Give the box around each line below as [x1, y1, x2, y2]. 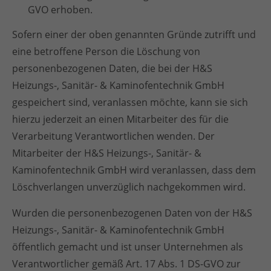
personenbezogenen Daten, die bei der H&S [12, 62, 212, 75]
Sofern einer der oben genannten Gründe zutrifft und [12, 28, 256, 41]
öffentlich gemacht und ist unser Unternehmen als [12, 240, 243, 253]
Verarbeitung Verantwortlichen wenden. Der [12, 129, 215, 143]
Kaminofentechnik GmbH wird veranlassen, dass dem [12, 163, 256, 177]
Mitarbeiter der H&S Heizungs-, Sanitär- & [12, 146, 201, 160]
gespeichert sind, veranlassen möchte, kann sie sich [12, 96, 248, 109]
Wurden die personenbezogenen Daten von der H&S [12, 206, 252, 220]
